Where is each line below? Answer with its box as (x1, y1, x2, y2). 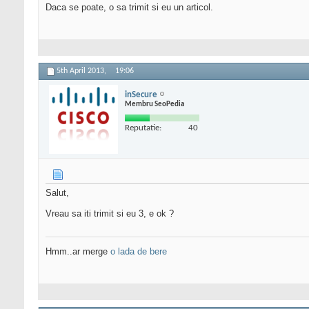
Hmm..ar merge (46, 246, 110, 257)
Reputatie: (125, 123, 161, 132)
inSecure (125, 90, 157, 99)
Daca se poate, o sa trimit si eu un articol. (46, 2, 213, 13)
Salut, (46, 188, 69, 199)
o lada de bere (110, 246, 167, 257)
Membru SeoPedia (125, 100, 184, 108)
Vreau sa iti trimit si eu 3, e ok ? (46, 208, 174, 219)
